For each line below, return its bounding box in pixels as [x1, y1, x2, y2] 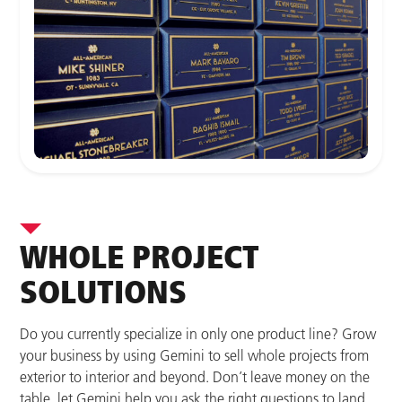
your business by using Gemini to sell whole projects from [20, 346, 369, 365]
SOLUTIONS [20, 271, 187, 312]
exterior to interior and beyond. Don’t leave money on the [20, 368, 370, 387]
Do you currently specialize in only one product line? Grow [20, 325, 376, 344]
